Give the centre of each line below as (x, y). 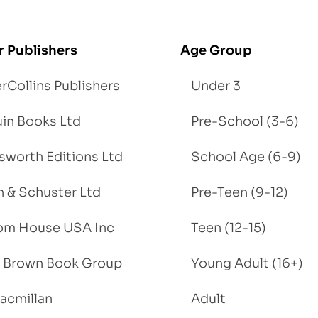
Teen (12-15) (229, 228)
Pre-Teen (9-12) (240, 193)
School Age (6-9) (246, 157)
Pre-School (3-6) (245, 122)
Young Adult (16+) (247, 264)
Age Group (216, 51)
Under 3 (216, 86)
